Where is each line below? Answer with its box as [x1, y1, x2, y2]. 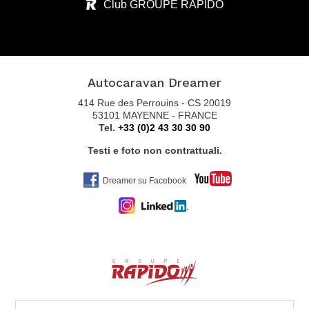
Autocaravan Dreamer [88, 74, 221, 90]
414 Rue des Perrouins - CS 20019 [78, 97, 231, 108]
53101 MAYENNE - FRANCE [92, 109, 217, 121]
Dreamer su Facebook [103, 175, 186, 186]
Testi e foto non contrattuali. [87, 144, 222, 156]
